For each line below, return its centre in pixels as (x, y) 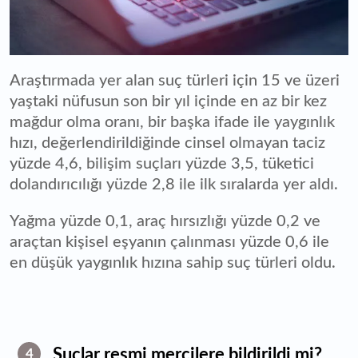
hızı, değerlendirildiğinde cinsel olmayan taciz (167, 143)
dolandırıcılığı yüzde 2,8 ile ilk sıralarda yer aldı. (176, 184)
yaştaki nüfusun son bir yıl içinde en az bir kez (168, 101)
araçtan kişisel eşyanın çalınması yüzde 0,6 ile (169, 242)
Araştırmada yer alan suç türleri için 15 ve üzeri (175, 80)
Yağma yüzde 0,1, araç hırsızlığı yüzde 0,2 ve (165, 221)
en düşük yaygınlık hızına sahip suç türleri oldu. (173, 263)
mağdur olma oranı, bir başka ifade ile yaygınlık (172, 122)
